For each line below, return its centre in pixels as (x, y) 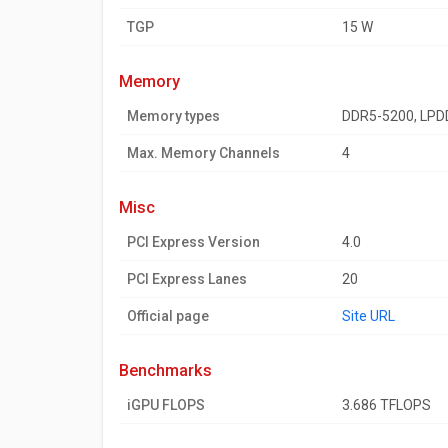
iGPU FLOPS (166, 405)
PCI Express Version (193, 242)
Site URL (368, 316)
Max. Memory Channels (203, 153)
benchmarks (170, 370)
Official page (168, 316)
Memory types (173, 116)
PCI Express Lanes (187, 279)
